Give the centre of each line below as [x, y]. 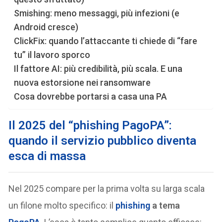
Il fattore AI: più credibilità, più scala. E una [98, 68]
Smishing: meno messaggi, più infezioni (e [97, 13]
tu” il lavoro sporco [52, 55]
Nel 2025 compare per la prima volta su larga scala [107, 188]
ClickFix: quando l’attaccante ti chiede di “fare [106, 41]
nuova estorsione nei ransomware [83, 82]
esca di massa [47, 156]
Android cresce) [46, 27]
